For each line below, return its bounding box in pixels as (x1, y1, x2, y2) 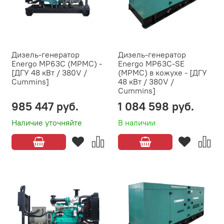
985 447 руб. (11, 99, 78, 114)
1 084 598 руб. (118, 99, 194, 114)
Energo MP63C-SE (118, 58, 184, 69)
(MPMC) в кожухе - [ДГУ (118, 67, 207, 78)
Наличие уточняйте (11, 117, 82, 128)
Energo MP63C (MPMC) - (11, 58, 102, 69)
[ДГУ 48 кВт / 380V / (11, 67, 87, 78)
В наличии (118, 117, 155, 128)
